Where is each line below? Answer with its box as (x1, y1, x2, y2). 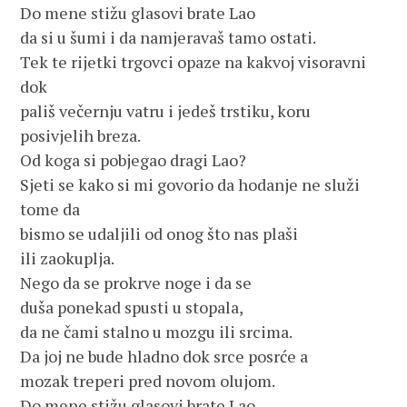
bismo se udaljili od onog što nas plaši (20, 223, 299, 244)
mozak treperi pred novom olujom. (20, 370, 276, 392)
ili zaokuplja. (20, 247, 115, 269)
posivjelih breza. (20, 124, 142, 146)
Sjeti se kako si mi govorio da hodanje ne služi (20, 174, 361, 195)
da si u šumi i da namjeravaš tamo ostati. (20, 26, 317, 48)
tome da (20, 198, 81, 220)
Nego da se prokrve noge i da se (20, 272, 253, 293)
